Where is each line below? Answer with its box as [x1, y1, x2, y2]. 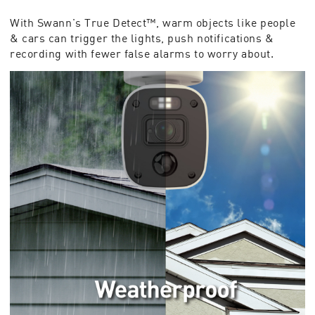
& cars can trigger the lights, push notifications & [10, 31, 274, 46]
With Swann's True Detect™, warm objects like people [10, 15, 296, 30]
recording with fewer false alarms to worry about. [10, 46, 274, 61]
